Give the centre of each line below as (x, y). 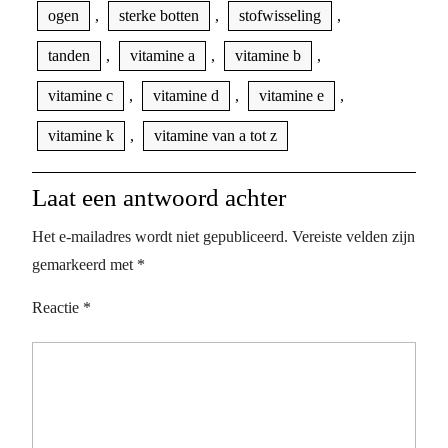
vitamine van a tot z (215, 135)
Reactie (57, 307)
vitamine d (186, 95)
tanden (69, 55)
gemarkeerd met (84, 264)
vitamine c (80, 95)
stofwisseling (280, 15)
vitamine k (81, 135)
